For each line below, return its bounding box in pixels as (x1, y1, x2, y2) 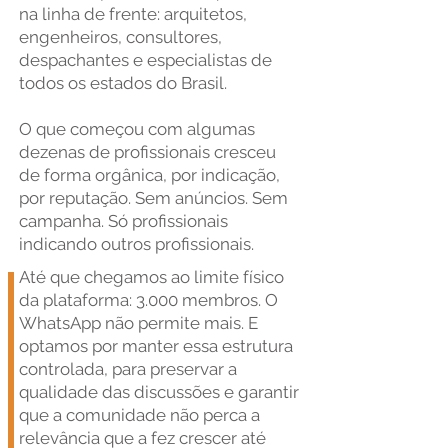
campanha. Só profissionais (19, 211, 228, 231)
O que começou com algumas (19, 119, 255, 139)
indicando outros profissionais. (19, 234, 254, 254)
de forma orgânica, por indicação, (19, 165, 280, 185)
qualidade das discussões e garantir (19, 382, 299, 402)
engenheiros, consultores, (19, 27, 222, 47)
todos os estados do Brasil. (19, 73, 227, 93)
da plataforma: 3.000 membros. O (19, 290, 278, 310)
